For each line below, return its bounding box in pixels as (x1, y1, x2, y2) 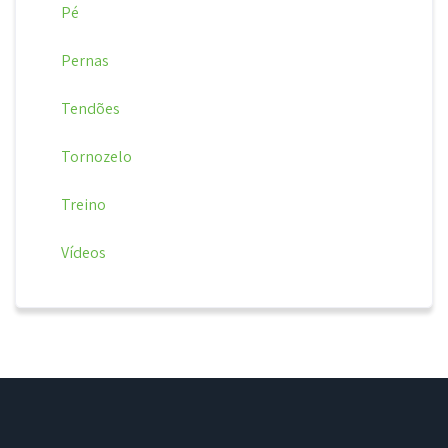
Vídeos (60, 241, 106, 263)
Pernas (60, 49, 109, 71)
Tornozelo (60, 145, 132, 167)
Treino (60, 193, 106, 215)
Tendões (60, 97, 120, 119)
